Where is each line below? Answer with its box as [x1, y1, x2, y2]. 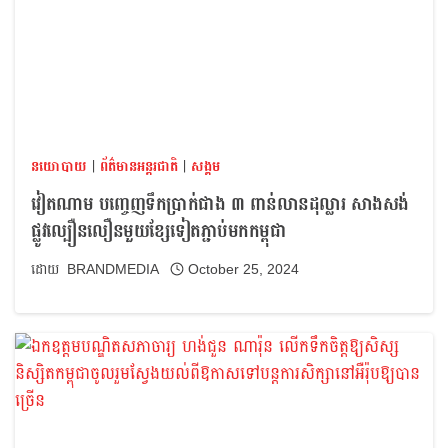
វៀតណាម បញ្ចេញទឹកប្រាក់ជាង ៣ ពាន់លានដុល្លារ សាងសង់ [31, 187, 409, 221]
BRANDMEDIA [67, 261, 160, 277]
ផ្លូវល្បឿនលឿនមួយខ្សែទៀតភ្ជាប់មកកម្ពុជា [31, 214, 286, 248]
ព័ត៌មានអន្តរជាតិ [100, 154, 178, 180]
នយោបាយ [31, 154, 87, 180]
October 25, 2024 [187, 261, 299, 277]
